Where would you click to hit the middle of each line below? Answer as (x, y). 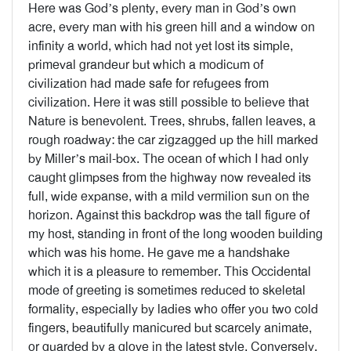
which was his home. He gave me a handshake (159, 253)
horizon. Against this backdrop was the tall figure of (169, 215)
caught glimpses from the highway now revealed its (170, 177)
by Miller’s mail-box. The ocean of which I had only (168, 159)
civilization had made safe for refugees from (148, 83)
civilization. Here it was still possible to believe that (168, 102)
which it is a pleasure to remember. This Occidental (170, 271)
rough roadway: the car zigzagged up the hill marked (173, 140)
